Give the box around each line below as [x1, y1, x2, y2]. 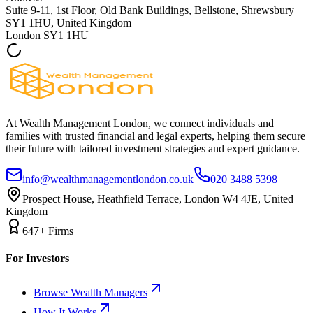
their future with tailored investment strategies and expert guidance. [6, 142, 300, 154]
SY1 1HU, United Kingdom [6, 16, 131, 29]
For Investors [6, 252, 69, 265]
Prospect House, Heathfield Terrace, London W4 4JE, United [22, 192, 293, 205]
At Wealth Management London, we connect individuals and [6, 117, 274, 129]
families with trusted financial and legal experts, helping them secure [6, 129, 305, 142]
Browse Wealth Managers [34, 286, 147, 299]
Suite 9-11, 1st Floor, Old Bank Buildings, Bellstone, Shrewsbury [6, 3, 294, 16]
